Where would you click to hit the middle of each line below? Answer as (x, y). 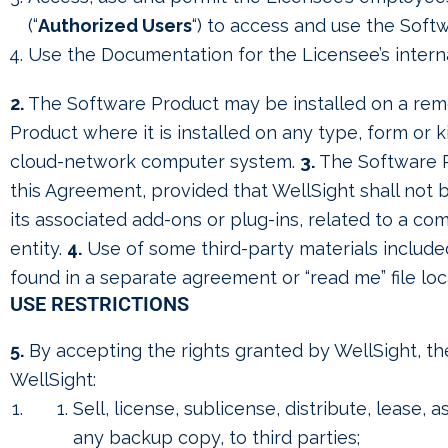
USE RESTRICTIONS (99, 304)
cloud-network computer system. (155, 161)
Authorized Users (115, 25)
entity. (38, 248)
